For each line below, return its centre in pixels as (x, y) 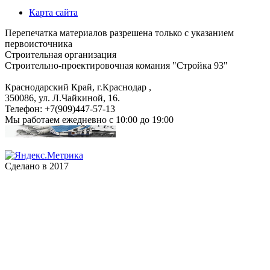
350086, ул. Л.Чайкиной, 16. (62, 98)
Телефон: (25, 109)
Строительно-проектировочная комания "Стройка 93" (116, 66)
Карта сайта (53, 13)
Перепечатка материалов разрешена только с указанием (119, 33)
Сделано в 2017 (37, 166)
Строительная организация (61, 55)
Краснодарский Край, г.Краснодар (77, 87)
